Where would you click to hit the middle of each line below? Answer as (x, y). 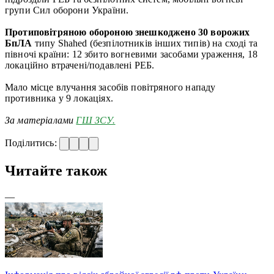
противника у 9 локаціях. (59, 98)
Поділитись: (32, 143)
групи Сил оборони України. (67, 10)
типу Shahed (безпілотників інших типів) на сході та (146, 43)
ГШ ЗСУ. (96, 120)
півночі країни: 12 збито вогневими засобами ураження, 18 (131, 54)
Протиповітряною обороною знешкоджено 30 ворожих (128, 32)
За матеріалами (41, 120)
